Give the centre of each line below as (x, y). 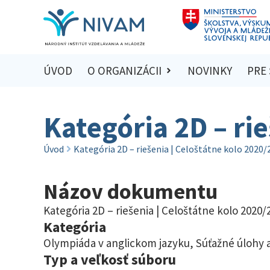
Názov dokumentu (130, 191)
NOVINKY (210, 71)
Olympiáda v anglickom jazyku (117, 243)
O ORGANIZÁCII (124, 71)
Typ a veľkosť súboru (110, 259)
